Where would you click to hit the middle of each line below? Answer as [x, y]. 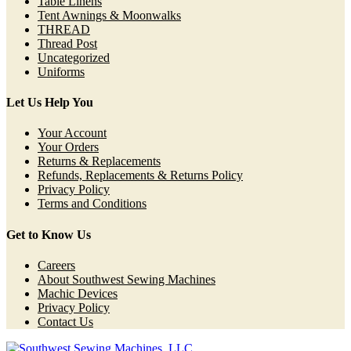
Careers [56, 265]
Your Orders [68, 147]
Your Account [72, 133]
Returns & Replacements [99, 161]
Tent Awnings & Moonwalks [109, 15]
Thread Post [67, 43]
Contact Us [65, 321]
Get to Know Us [49, 234]
